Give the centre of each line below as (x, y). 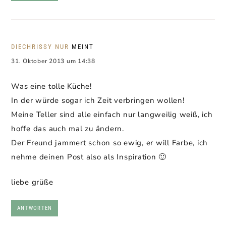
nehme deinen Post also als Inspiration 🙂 (89, 157)
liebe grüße (32, 182)
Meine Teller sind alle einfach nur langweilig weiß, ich (112, 115)
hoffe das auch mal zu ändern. (68, 129)
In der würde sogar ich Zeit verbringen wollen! (98, 100)
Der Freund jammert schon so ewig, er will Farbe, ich (109, 143)
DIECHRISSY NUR (40, 47)
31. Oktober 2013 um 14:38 (53, 61)
